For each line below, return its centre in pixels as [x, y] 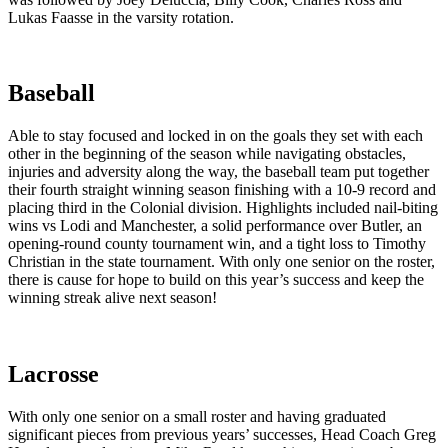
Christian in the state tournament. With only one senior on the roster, [221, 262]
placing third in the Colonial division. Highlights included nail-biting [223, 208]
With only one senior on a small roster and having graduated [197, 417]
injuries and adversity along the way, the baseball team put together [218, 172]
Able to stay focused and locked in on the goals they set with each [215, 136]
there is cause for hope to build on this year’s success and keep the [216, 280]
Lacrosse [53, 374]
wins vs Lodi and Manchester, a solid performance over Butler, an [215, 226]
